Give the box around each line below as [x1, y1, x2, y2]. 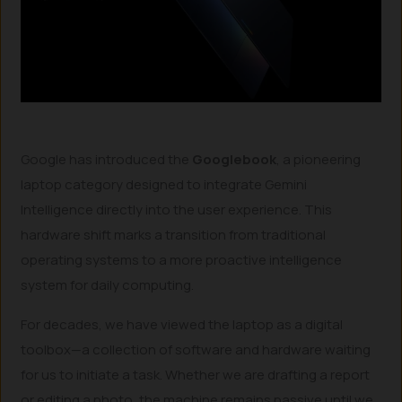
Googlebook [192, 149, 277, 169]
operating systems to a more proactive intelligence [21, 249, 343, 269]
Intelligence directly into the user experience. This [21, 199, 333, 219]
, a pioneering [276, 149, 362, 169]
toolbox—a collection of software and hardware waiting [21, 340, 371, 359]
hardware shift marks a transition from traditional [21, 224, 327, 244]
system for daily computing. [21, 275, 195, 294]
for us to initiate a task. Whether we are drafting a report [21, 365, 371, 384]
